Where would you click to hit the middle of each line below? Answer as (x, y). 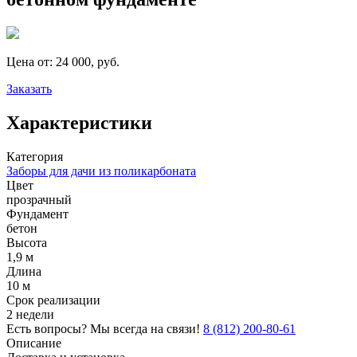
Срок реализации (53, 300)
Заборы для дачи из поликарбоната (101, 171)
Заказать (29, 88)
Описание (34, 343)
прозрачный (39, 199)
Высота (27, 242)
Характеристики (79, 122)
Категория (35, 156)
